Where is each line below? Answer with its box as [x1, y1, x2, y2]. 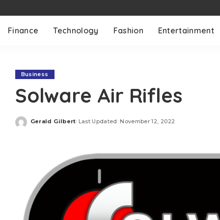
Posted [29, 121, 53, 128]
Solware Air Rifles [15, 83, 182, 108]
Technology [53, 26, 99, 35]
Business [21, 71, 49, 78]
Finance [8, 26, 39, 35]
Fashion [113, 26, 143, 35]
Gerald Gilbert [30, 117, 76, 125]
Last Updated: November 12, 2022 [78, 117, 175, 125]
